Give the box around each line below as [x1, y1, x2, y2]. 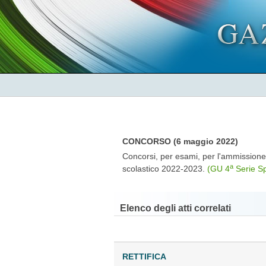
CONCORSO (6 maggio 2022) [122, 136, 238, 146]
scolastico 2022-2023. [122, 163, 207, 173]
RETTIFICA [122, 251, 166, 261]
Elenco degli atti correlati [120, 202, 231, 213]
